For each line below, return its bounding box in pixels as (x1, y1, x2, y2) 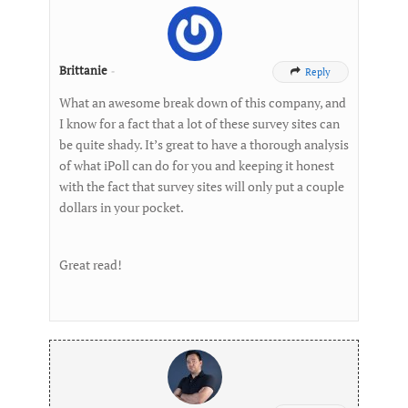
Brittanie (59, 61, 107, 78)
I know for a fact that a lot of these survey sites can (59, 114, 340, 132)
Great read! (59, 255, 122, 273)
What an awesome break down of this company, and (59, 93, 346, 111)
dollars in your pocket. (59, 198, 184, 216)
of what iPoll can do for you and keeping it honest (59, 156, 334, 174)
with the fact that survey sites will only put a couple (59, 177, 344, 195)
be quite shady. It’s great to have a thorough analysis (59, 135, 349, 153)
